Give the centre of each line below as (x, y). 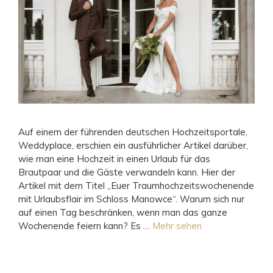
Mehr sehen (177, 226)
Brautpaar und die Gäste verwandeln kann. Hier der (127, 172)
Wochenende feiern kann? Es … (85, 226)
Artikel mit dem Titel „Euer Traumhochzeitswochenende (136, 186)
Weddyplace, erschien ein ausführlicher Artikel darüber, (133, 146)
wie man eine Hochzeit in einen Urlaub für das (114, 159)
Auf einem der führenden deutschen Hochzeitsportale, (133, 132)
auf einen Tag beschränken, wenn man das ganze (123, 213)
